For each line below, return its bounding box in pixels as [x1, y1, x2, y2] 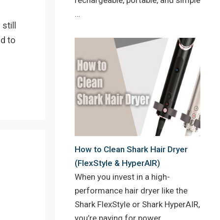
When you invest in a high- [75, 172, 170, 182]
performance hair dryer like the [75, 186, 188, 196]
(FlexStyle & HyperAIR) [75, 158, 160, 168]
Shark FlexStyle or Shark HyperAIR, [75, 199, 200, 210]
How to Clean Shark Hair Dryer [75, 144, 188, 155]
